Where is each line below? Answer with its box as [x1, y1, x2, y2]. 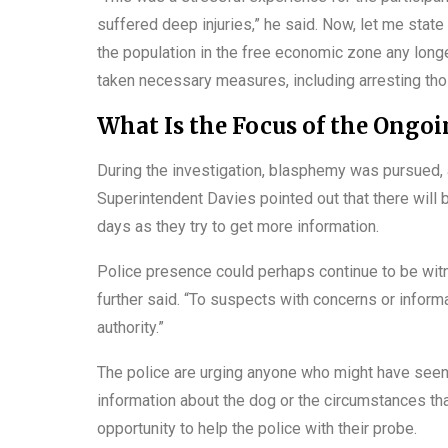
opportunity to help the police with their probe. [97, 418, 417, 438]
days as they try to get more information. [97, 216, 379, 236]
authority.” [97, 317, 164, 337]
